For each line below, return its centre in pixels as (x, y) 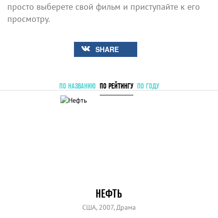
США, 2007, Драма (109, 207)
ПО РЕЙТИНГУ (116, 86)
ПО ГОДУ (148, 86)
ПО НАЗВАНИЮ (77, 86)
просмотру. (29, 18)
